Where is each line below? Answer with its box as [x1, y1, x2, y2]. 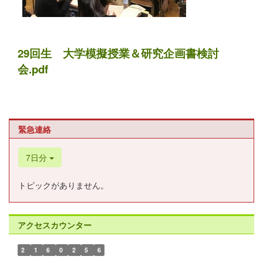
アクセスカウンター [18, 218, 92, 231]
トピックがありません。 [18, 178, 109, 191]
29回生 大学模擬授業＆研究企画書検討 [18, 45, 219, 61]
